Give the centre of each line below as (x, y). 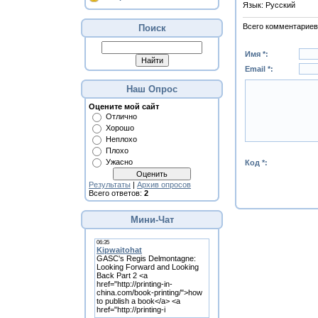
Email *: (259, 68)
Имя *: (256, 54)
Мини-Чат (152, 220)
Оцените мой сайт (124, 106)
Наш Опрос (152, 89)
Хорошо (120, 128)
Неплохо (121, 139)
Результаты (110, 185)
